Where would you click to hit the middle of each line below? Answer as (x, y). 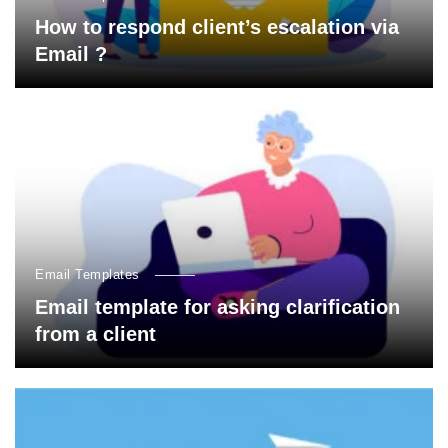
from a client (95, 334)
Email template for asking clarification (217, 307)
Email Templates (87, 275)
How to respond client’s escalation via (217, 27)
